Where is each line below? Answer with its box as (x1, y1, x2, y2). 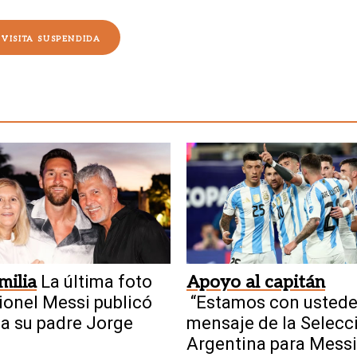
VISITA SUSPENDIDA (2, 33, 101, 44)
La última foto (41, 271, 152, 292)
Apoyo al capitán (186, 271, 325, 292)
